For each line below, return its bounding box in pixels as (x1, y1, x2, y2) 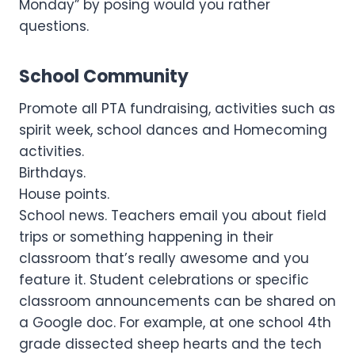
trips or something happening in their (19, 227, 273, 246)
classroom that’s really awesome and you (19, 248, 309, 268)
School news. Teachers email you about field (19, 205, 326, 225)
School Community (19, 63, 189, 89)
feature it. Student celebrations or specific (19, 269, 309, 289)
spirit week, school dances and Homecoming (19, 120, 327, 139)
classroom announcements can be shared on (19, 291, 336, 311)
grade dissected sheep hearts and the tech (19, 334, 322, 353)
